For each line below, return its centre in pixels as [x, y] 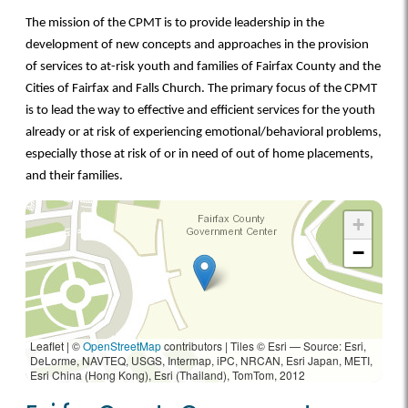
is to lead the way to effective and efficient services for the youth [200, 111]
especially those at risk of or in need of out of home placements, [199, 155]
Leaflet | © [56, 346]
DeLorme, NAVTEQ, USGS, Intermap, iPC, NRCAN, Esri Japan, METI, [201, 361]
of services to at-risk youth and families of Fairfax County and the [203, 67]
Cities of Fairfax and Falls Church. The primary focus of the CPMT [201, 89]
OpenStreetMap [122, 346]
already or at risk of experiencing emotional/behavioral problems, [204, 133]
